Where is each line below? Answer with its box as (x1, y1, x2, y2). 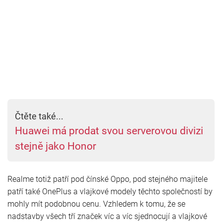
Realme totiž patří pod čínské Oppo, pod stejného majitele (7, 174, 208, 184)
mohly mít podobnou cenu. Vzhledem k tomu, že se (7, 199, 185, 209)
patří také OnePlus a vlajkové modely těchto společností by (7, 186, 213, 196)
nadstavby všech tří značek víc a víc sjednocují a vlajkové (7, 211, 207, 221)
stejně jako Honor (15, 140, 96, 152)
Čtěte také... (15, 111, 63, 121)
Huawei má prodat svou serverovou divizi (15, 124, 203, 137)
